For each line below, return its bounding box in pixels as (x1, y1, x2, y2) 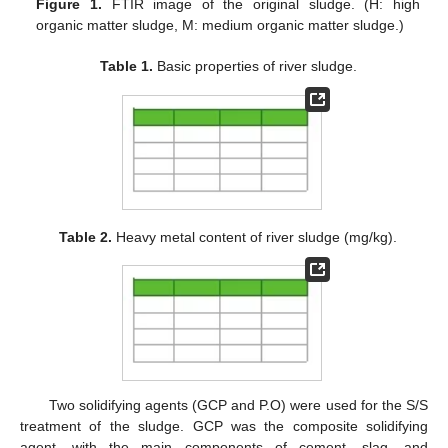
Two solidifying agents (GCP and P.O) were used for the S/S (48, 396, 428, 413)
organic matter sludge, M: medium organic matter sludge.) (36, 17, 405, 34)
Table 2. (59, 229, 113, 246)
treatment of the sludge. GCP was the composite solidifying (20, 417, 428, 434)
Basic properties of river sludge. (152, 58, 357, 75)
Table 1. (99, 58, 153, 75)
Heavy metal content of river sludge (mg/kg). (112, 229, 398, 246)
